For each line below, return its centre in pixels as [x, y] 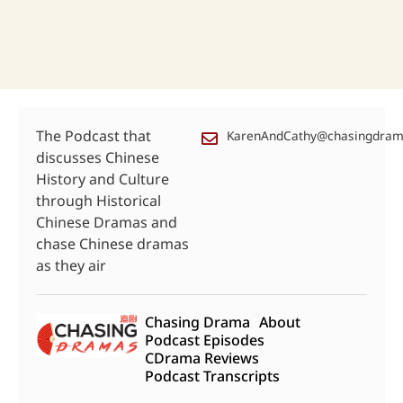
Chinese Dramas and [107, 223]
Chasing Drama [198, 322]
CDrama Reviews [202, 358]
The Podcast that [94, 136]
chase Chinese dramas [112, 244]
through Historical [99, 201]
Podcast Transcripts [213, 376]
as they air [71, 266]
